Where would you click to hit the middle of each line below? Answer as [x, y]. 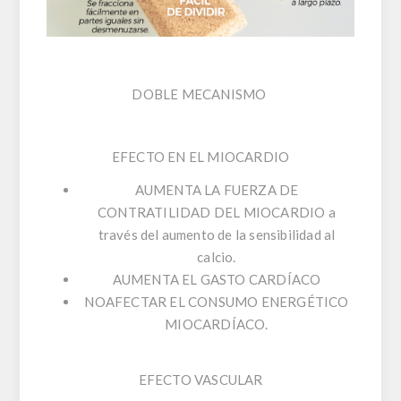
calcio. [217, 256]
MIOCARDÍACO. [217, 324]
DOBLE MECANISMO [200, 94]
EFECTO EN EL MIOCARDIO [200, 156]
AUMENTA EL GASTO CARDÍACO [217, 279]
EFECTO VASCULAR [200, 379]
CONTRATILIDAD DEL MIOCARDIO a [217, 212]
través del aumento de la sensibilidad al [217, 234]
